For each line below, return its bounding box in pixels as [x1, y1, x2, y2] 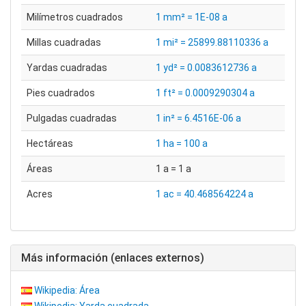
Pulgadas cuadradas [27, 113, 117, 124]
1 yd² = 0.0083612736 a [156, 62, 257, 73]
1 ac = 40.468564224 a [156, 189, 253, 199]
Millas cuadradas [27, 37, 101, 48]
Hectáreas [27, 138, 73, 149]
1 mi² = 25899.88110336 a [156, 37, 268, 48]
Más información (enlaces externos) [21, 251, 204, 264]
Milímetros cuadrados [27, 12, 123, 23]
